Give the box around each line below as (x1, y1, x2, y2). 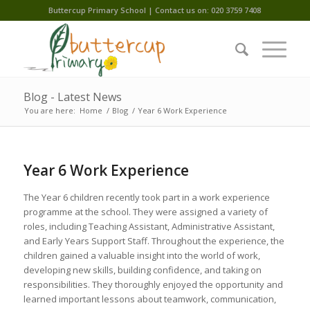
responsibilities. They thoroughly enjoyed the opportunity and (23, 278, 283, 291)
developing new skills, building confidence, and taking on (23, 264, 262, 276)
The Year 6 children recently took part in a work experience (23, 191, 270, 203)
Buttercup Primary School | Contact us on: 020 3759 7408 (48, 5, 262, 15)
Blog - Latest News (23, 89, 122, 104)
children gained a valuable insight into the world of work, (23, 249, 260, 262)
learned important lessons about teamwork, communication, (23, 293, 276, 305)
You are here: (24, 105, 75, 116)
